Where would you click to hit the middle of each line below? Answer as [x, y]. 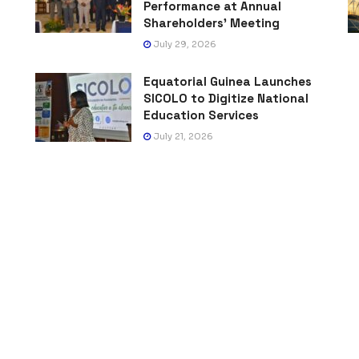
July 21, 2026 [182, 137]
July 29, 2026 [184, 44]
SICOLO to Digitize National [226, 99]
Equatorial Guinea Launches [228, 82]
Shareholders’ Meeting [212, 23]
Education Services [201, 115]
